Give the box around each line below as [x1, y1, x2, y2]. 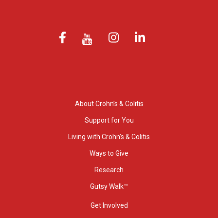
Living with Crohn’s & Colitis [68, 133, 150, 141]
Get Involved [90, 201, 128, 209]
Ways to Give [90, 149, 128, 157]
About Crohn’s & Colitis [74, 100, 144, 108]
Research [94, 166, 124, 174]
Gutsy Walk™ [90, 182, 128, 190]
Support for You [84, 116, 134, 124]
